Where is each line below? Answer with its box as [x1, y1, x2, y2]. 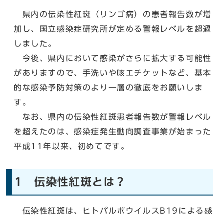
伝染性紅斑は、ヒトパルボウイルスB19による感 [14, 206, 213, 215]
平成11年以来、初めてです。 [14, 142, 130, 150]
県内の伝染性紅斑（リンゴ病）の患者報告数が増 [14, 10, 212, 18]
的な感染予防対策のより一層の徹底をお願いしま [14, 83, 203, 91]
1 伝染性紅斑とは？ [15, 176, 127, 187]
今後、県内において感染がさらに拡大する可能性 [14, 54, 212, 62]
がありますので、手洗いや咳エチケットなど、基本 [14, 68, 212, 77]
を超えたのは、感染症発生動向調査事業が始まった [14, 127, 212, 135]
